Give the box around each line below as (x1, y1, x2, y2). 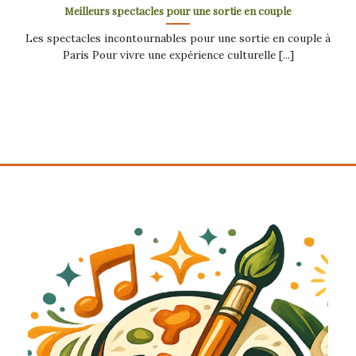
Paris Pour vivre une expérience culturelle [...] (62, 47, 294, 62)
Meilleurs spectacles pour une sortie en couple (64, 2, 292, 17)
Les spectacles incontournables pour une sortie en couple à (25, 30, 331, 45)
